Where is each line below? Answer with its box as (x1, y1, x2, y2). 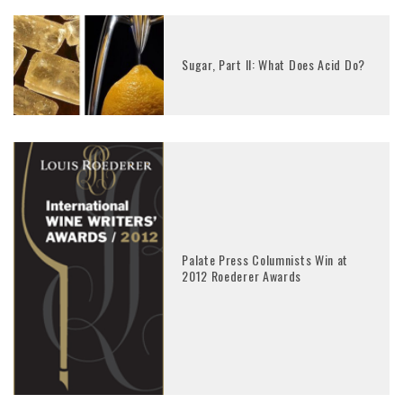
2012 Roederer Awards (182, 266, 302, 286)
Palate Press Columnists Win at (182, 250, 349, 270)
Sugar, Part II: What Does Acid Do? (182, 55, 365, 75)
